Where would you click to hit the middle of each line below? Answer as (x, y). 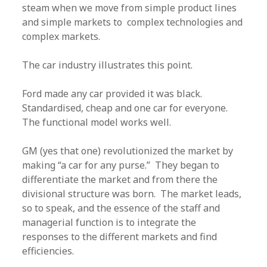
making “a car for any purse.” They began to (121, 165)
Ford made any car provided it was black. (114, 94)
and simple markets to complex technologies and (133, 22)
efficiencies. (48, 251)
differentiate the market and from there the (120, 179)
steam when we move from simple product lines (130, 8)
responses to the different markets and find (120, 237)
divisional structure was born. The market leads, (132, 194)
